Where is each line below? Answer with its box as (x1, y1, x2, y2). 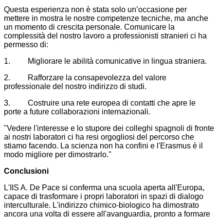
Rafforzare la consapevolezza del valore (28, 73, 166, 82)
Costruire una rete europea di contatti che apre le (28, 99, 196, 108)
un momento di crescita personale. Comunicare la (4, 23, 175, 32)
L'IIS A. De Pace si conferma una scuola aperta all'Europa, (4, 183, 204, 192)
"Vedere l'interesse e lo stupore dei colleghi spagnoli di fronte (4, 124, 214, 133)
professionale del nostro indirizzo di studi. (4, 82, 146, 91)
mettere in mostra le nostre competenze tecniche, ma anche (4, 14, 208, 23)
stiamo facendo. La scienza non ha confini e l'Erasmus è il (4, 142, 203, 150)
